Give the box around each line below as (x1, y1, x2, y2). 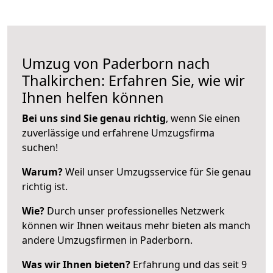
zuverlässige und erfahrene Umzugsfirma (22, 126, 214, 140)
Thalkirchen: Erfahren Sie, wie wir (22, 70, 245, 90)
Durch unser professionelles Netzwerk (44, 204, 225, 218)
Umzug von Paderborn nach (22, 53, 210, 73)
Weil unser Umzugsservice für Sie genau (63, 165, 251, 179)
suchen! (22, 140, 58, 154)
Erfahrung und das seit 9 (130, 257, 247, 271)
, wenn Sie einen (166, 111, 240, 125)
